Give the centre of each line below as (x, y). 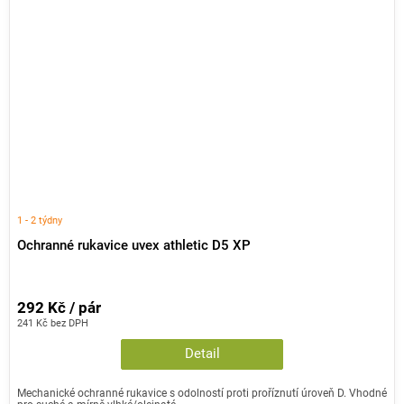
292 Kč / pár (59, 308)
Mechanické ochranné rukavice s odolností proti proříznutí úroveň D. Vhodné (202, 393)
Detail (202, 354)
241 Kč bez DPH (53, 323)
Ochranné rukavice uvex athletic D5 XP (134, 246)
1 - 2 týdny (40, 220)
